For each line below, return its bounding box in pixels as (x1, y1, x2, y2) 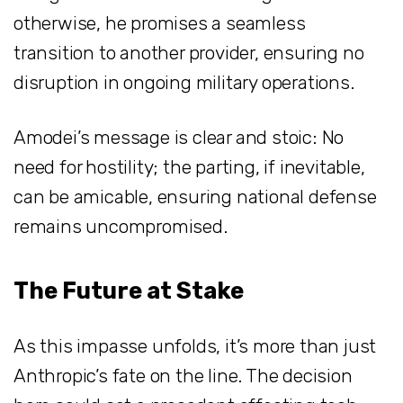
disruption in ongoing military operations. (13, 71, 354, 94)
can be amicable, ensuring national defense (13, 185, 377, 209)
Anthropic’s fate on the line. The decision (13, 363, 353, 387)
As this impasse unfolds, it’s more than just (13, 334, 377, 357)
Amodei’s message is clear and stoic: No (13, 126, 345, 149)
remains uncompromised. (13, 215, 228, 238)
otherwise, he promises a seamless (13, 12, 306, 35)
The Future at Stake (13, 276, 244, 304)
